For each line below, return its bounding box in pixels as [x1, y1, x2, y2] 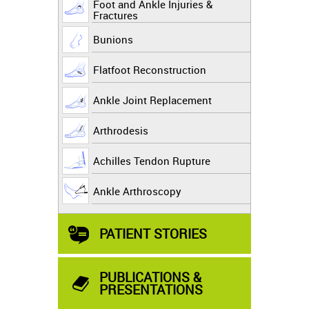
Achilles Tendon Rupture [93, 154, 210, 168]
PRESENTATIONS [99, 281, 203, 298]
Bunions [93, 32, 133, 46]
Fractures [93, 8, 138, 22]
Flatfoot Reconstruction [93, 63, 206, 77]
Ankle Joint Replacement [93, 93, 212, 107]
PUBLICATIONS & [99, 268, 201, 286]
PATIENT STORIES [99, 225, 207, 242]
